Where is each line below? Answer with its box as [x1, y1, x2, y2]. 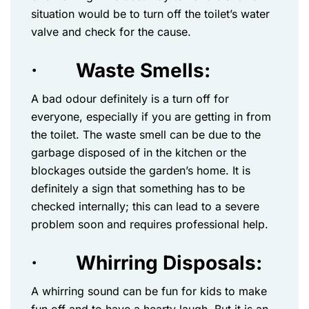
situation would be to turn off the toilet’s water [31, 7, 270, 21]
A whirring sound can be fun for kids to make [31, 284, 267, 298]
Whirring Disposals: [76, 251, 262, 275]
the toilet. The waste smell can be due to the [31, 128, 261, 141]
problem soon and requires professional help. [31, 217, 272, 231]
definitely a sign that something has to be [31, 181, 245, 195]
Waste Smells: [76, 59, 210, 82]
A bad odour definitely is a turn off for [31, 92, 229, 106]
